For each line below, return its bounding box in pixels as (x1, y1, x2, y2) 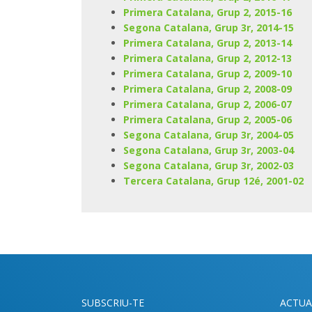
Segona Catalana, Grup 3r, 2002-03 (123, 158, 294, 172)
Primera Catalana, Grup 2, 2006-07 (123, 97, 292, 111)
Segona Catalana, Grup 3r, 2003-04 (123, 143, 294, 157)
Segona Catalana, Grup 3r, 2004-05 (123, 127, 294, 141)
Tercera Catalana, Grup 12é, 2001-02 (123, 173, 304, 187)
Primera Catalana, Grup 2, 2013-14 (123, 36, 292, 49)
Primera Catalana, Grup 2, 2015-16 (123, 5, 292, 19)
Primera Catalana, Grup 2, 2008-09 (123, 81, 292, 95)
